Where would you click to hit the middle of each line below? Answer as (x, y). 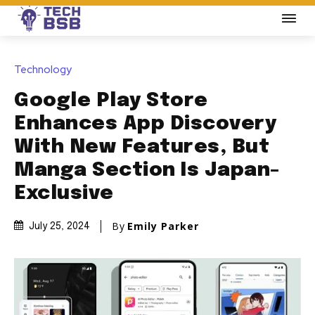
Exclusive (64, 194)
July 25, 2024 (59, 227)
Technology (43, 70)
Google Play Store (111, 101)
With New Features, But (142, 148)
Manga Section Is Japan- (147, 171)
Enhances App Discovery (145, 124)
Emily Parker (163, 226)
